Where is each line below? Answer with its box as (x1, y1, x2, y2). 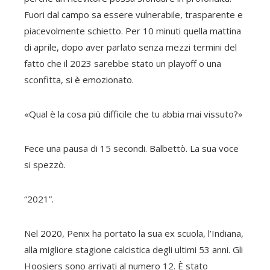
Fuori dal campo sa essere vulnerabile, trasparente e (24, 8, 243, 20)
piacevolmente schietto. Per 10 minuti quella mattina (24, 25, 241, 37)
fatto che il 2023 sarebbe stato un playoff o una (24, 57, 221, 69)
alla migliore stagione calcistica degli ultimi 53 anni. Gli (24, 243, 243, 256)
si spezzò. (24, 159, 66, 171)
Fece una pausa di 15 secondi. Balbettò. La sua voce (24, 142, 239, 154)
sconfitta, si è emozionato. (24, 74, 134, 86)
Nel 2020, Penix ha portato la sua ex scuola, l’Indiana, (24, 227, 243, 239)
